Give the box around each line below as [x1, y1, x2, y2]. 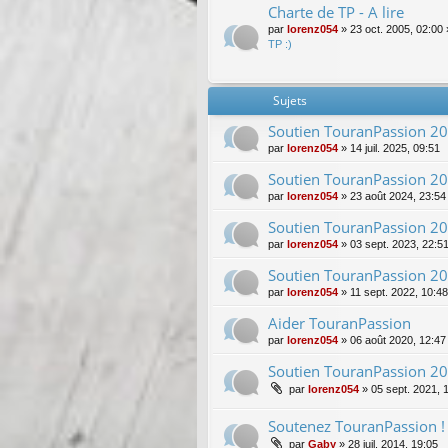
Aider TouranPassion [268, 313, 411, 334]
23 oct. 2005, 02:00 [350, 23, 443, 36]
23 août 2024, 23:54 [350, 190, 446, 203]
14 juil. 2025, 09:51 [350, 142, 440, 155]
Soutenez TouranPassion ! [268, 415, 445, 436]
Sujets [273, 92, 307, 110]
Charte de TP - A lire [268, 2, 404, 23]
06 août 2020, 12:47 [350, 334, 446, 347]
